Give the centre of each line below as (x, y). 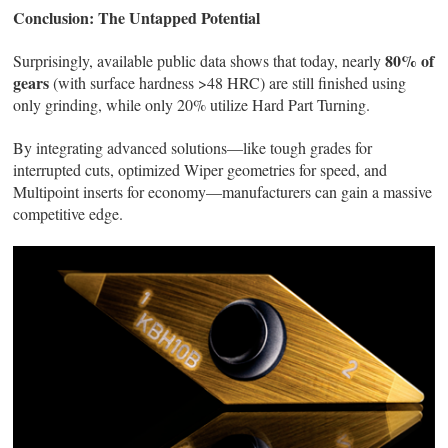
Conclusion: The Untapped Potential (137, 18)
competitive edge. (68, 214)
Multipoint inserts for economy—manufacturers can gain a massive (223, 192)
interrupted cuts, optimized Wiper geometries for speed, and (200, 170)
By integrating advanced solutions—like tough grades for (193, 148)
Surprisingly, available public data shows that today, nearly (199, 61)
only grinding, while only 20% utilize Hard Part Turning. (192, 105)
